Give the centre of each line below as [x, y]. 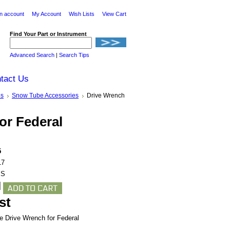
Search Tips [74, 55]
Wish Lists [82, 14]
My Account [46, 14]
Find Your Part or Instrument [48, 34]
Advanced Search [32, 55]
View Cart [114, 14]
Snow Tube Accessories [45, 95]
